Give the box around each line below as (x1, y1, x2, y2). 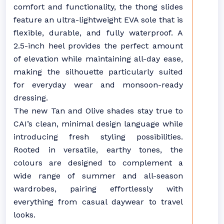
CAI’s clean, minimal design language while (13, 119, 183, 128)
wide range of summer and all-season (13, 171, 183, 180)
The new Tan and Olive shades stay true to (13, 106, 183, 115)
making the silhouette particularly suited (13, 67, 183, 76)
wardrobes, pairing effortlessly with (13, 184, 183, 193)
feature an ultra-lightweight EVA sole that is (13, 15, 183, 24)
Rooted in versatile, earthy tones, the (13, 145, 183, 154)
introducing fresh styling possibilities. (13, 132, 183, 141)
